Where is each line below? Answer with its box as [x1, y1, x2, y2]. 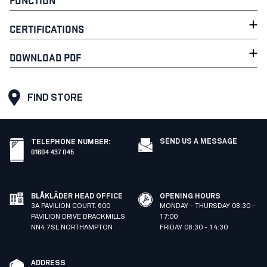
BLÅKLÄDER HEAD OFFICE [31, 193, 123, 200]
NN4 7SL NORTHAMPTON [31, 223, 113, 231]
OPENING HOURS [160, 193, 221, 200]
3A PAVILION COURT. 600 [31, 202, 110, 210]
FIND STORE [27, 92, 83, 103]
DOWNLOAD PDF [10, 49, 81, 64]
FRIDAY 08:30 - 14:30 [160, 223, 228, 231]
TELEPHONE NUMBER [31, 138, 108, 146]
